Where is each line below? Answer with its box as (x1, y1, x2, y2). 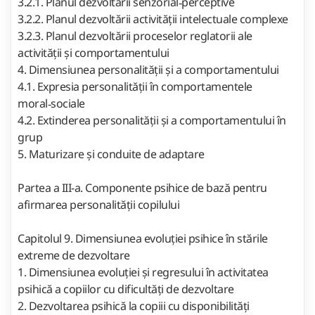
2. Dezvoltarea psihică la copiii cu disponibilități (18, 297, 250, 314)
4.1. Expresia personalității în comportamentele (18, 78, 252, 94)
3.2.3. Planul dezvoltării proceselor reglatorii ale (18, 27, 252, 44)
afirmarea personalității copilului (18, 196, 182, 212)
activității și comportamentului (18, 44, 172, 60)
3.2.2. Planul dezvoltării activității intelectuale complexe (18, 11, 290, 27)
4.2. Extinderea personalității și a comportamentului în (18, 112, 286, 128)
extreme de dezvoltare (18, 247, 130, 263)
